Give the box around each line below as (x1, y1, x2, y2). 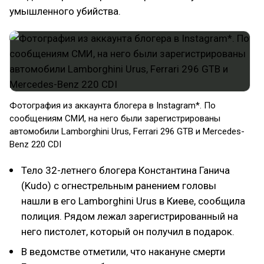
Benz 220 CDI (9, 139, 61, 150)
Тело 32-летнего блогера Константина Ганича (21, 164, 230, 176)
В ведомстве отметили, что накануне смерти (21, 246, 225, 258)
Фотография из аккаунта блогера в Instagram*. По (9, 100, 216, 111)
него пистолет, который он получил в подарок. (21, 226, 235, 237)
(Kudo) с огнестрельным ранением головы (21, 180, 216, 192)
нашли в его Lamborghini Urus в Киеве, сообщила (21, 195, 245, 207)
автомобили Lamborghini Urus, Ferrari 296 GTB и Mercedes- (9, 126, 245, 137)
